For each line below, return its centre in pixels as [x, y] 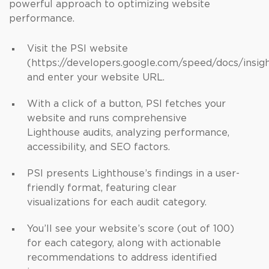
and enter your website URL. [96, 77]
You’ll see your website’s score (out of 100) [131, 229]
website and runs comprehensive [107, 118]
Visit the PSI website [77, 49]
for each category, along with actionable [124, 243]
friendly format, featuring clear [102, 188]
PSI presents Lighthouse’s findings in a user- [133, 174]
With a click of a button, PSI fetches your [126, 104]
